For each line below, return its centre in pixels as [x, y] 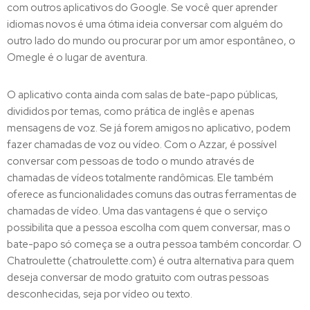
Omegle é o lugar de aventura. [77, 57]
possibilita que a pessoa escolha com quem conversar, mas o [149, 227]
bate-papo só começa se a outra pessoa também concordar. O [154, 244]
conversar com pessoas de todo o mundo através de [131, 161]
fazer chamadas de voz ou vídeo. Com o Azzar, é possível [142, 144]
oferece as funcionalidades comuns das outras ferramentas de [152, 194]
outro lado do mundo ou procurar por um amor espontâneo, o [151, 40]
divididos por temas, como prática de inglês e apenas [130, 111]
